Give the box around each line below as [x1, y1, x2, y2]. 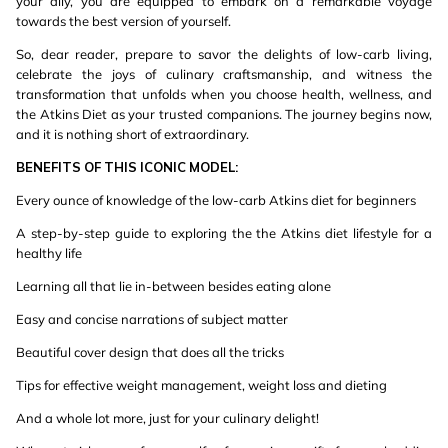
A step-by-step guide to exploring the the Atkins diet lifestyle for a [16, 225, 432, 241]
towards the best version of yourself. [16, 13, 231, 29]
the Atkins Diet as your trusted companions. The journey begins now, [16, 106, 432, 122]
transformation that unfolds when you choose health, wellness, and [16, 86, 432, 102]
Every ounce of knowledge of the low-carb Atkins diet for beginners [16, 192, 416, 208]
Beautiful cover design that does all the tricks [16, 344, 284, 360]
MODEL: [189, 159, 238, 175]
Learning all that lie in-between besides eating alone [16, 278, 331, 294]
